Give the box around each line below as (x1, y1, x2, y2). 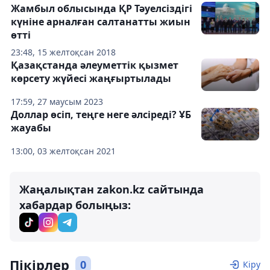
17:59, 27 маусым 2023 (11, 96, 103, 108)
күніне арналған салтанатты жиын (11, 15, 190, 29)
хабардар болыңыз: (19, 198, 131, 213)
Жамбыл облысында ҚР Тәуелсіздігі (11, 2, 192, 16)
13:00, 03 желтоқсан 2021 (11, 145, 116, 157)
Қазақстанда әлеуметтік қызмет (11, 58, 178, 72)
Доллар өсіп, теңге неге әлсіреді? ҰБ (11, 108, 191, 122)
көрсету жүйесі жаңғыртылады (11, 72, 171, 86)
